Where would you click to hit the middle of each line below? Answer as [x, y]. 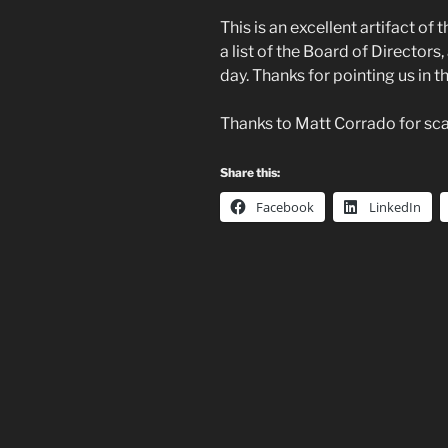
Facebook [285, 206]
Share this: [250, 172]
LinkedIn [395, 206]
